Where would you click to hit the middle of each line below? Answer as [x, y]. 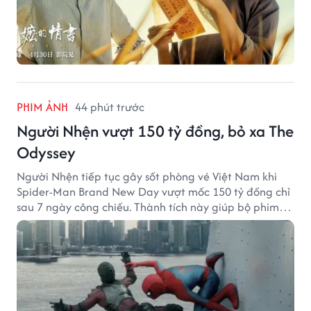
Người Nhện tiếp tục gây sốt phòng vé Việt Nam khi [147, 176]
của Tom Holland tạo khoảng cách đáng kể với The [145, 222]
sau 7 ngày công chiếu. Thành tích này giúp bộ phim [148, 207]
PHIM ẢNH [42, 107]
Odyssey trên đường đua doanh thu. [108, 237]
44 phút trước [110, 107]
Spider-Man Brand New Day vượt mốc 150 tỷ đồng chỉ [153, 191]
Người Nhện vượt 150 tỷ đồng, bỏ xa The [155, 131]
